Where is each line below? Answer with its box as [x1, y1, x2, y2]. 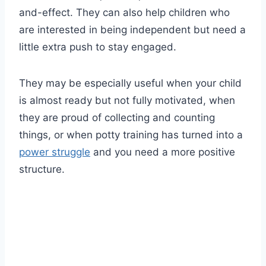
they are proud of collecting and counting [19, 112, 215, 124]
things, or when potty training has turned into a [19, 129, 243, 141]
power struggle [19, 146, 90, 159]
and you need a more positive [90, 146, 235, 159]
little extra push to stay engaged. [19, 41, 176, 53]
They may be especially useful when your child [19, 77, 242, 90]
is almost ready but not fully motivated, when [19, 94, 235, 107]
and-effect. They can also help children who [19, 7, 230, 19]
